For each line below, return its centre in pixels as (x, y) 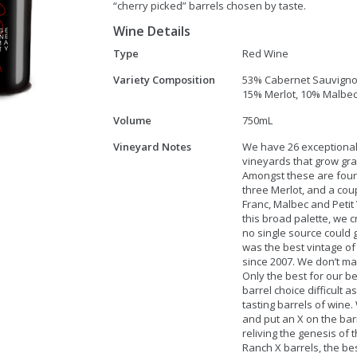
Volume (132, 120)
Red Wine (265, 53)
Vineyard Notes (152, 147)
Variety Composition (164, 80)
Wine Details (151, 31)
